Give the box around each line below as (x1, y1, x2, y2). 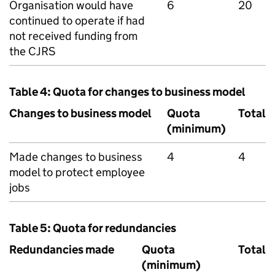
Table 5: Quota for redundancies (9, 221, 176, 235)
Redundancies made (9, 242, 114, 257)
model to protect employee (9, 165, 145, 179)
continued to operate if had (9, 14, 145, 28)
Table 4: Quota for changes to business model (9, 85, 246, 99)
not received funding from (9, 29, 137, 43)
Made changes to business (9, 150, 142, 164)
